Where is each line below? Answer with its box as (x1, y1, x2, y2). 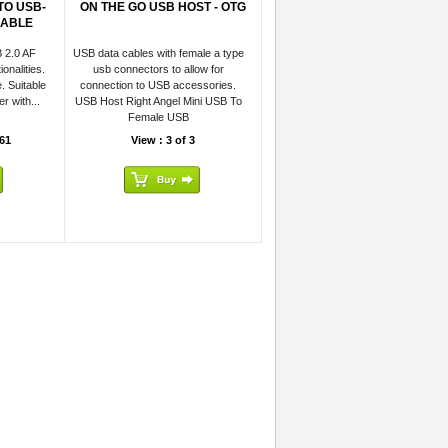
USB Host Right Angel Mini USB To (74, 95, 242, 107)
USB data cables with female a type (72, 47, 244, 59)
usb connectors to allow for (92, 63, 224, 75)
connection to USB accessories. (80, 79, 236, 91)
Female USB (127, 111, 189, 123)
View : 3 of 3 (131, 134, 195, 146)
